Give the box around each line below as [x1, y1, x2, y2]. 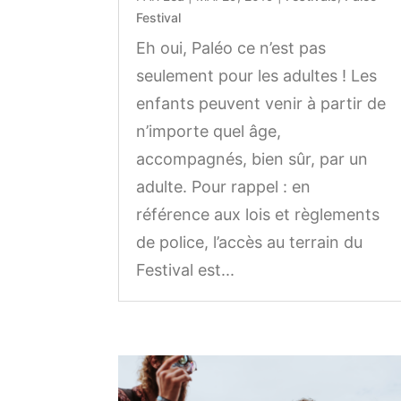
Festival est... [136, 260, 235, 280]
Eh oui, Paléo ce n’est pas [136, 38, 326, 58]
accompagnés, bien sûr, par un [136, 149, 368, 169]
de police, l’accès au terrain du [136, 233, 363, 252]
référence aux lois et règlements [136, 205, 380, 225]
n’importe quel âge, [136, 122, 281, 141]
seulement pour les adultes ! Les [136, 66, 377, 86]
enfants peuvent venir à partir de [136, 94, 386, 114]
